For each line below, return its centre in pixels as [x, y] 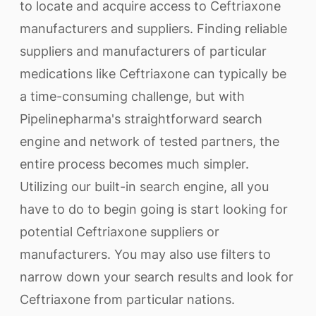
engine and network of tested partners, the [150, 141]
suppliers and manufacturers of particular [143, 51]
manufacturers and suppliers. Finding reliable [153, 29]
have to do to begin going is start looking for [154, 209]
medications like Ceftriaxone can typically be [153, 74]
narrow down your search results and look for [157, 277]
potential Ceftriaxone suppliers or [120, 232]
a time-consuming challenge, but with [132, 96]
